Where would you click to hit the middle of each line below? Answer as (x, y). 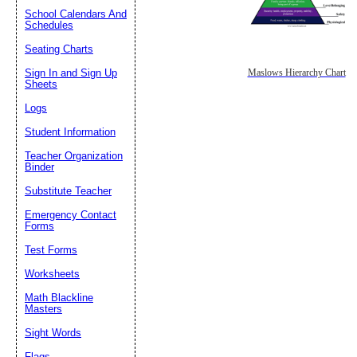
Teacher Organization (74, 156)
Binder (39, 167)
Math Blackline (59, 298)
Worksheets (52, 274)
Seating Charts (59, 49)
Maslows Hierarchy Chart (296, 72)
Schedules (49, 25)
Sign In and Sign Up (71, 73)
